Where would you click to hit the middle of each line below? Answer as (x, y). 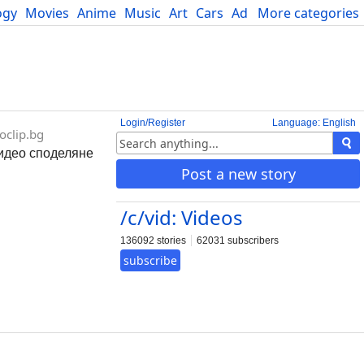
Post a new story (238, 174)
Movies (47, 13)
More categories (308, 13)
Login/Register (153, 123)
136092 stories (153, 240)
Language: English (314, 123)
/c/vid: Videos (182, 217)
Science (303, 13)
